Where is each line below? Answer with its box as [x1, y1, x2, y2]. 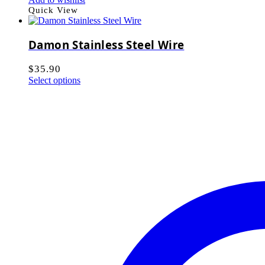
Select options [28, 75, 80, 85]
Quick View [28, 5, 78, 15]
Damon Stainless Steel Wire [28, 37, 185, 52]
